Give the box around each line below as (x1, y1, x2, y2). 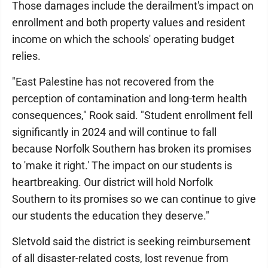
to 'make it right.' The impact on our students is (12, 159, 232, 172)
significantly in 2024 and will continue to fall (12, 126, 217, 139)
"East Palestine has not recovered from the (12, 75, 214, 89)
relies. (12, 50, 41, 63)
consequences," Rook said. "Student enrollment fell (12, 109, 252, 122)
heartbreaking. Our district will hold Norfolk (12, 176, 213, 189)
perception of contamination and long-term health (12, 92, 247, 105)
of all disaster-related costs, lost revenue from (12, 252, 229, 265)
